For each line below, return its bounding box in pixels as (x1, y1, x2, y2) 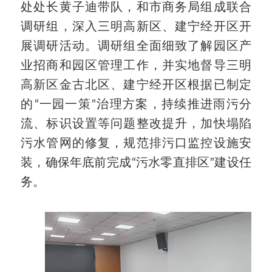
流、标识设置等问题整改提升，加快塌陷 (21, 118, 251, 131)
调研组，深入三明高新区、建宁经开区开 (21, 21, 251, 33)
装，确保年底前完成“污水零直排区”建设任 (21, 157, 251, 169)
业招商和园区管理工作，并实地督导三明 (21, 59, 251, 72)
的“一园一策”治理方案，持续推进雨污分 (21, 98, 251, 111)
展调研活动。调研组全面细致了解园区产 (21, 40, 251, 53)
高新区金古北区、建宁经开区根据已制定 (21, 79, 251, 92)
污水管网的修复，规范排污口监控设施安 (21, 137, 251, 150)
